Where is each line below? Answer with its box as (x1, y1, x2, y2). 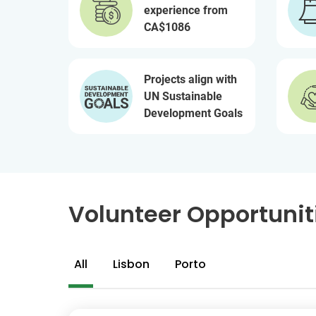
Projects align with (144, 72, 237, 86)
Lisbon (113, 256, 150, 272)
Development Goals (144, 106, 243, 120)
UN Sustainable (144, 89, 222, 103)
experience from (144, 3, 228, 17)
